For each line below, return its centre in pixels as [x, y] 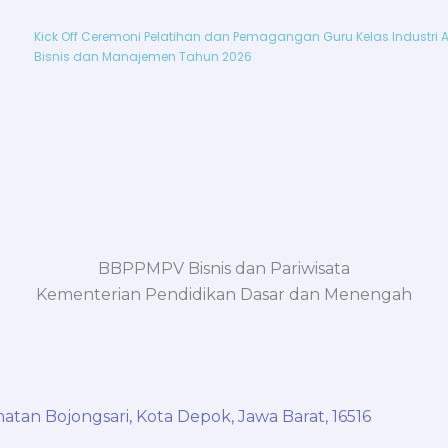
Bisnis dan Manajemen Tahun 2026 [142, 56]
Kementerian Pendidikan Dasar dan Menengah [224, 294]
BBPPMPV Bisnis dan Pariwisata [224, 268]
